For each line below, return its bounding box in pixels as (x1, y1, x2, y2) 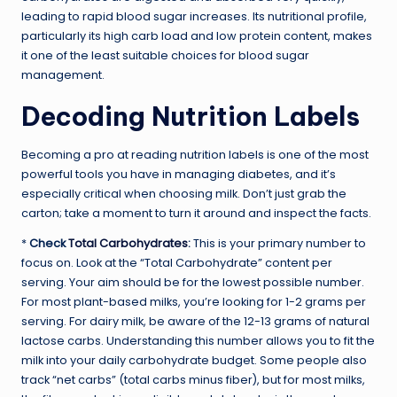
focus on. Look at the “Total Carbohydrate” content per (21, 254, 332, 270)
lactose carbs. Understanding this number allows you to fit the (21, 332, 375, 348)
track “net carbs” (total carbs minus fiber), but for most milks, (21, 371, 365, 387)
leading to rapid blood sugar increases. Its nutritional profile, (21, 8, 367, 24)
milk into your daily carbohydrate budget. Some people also (21, 352, 367, 368)
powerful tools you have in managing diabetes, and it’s (21, 166, 336, 182)
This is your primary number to (191, 235, 366, 251)
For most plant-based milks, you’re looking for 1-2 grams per (21, 293, 366, 309)
